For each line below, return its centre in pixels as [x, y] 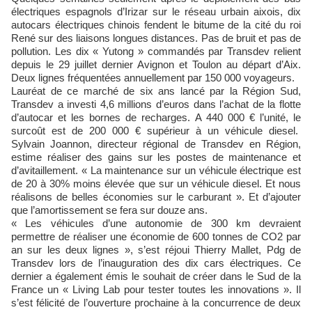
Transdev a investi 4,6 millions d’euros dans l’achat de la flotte [156, 104]
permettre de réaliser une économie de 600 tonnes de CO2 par [156, 236]
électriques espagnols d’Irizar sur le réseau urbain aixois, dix [156, 11]
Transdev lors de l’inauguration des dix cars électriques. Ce [156, 263]
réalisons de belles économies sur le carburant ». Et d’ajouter [156, 197]
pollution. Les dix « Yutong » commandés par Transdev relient [156, 51]
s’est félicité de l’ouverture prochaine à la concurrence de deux [156, 303]
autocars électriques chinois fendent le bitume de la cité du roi [156, 25]
